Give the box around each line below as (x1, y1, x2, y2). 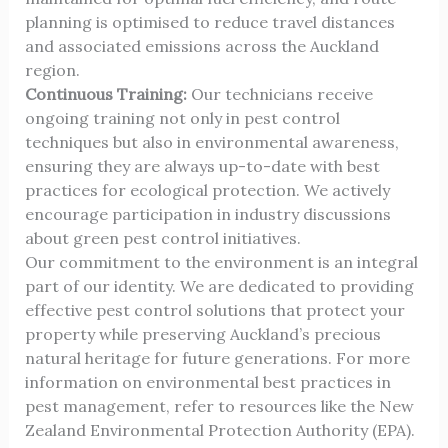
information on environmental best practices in (24, 372, 391, 393)
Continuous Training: (24, 84, 187, 105)
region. (24, 60, 80, 81)
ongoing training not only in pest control (24, 108, 340, 129)
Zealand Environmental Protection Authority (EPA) (24, 420, 411, 441)
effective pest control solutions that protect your (24, 300, 405, 321)
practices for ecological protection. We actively (24, 180, 390, 201)
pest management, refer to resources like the (24, 396, 379, 417)
